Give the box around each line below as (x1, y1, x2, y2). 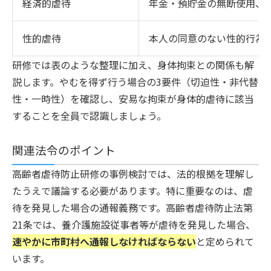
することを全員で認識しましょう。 (12, 108, 166, 123)
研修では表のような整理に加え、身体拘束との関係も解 (12, 57, 254, 72)
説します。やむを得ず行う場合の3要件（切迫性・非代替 (12, 74, 258, 89)
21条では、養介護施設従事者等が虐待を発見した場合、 (12, 217, 255, 232)
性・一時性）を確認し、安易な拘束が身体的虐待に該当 (12, 91, 254, 106)
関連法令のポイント (12, 141, 116, 158)
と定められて (196, 233, 254, 249)
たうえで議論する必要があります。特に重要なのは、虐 (12, 183, 253, 198)
